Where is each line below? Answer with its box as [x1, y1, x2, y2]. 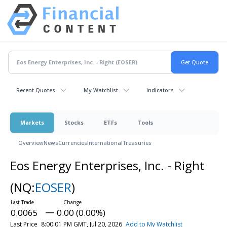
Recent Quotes [16, 86, 55, 94]
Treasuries [123, 138, 152, 146]
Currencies [58, 138, 87, 146]
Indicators [146, 86, 174, 94]
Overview [18, 138, 44, 146]
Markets [20, 118, 44, 126]
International [87, 138, 123, 146]
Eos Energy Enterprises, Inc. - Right [10, 157, 205, 174]
